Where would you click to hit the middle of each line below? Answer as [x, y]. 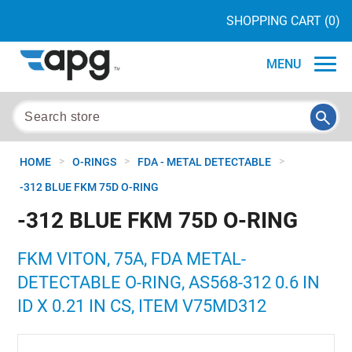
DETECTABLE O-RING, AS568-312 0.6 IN [169, 282]
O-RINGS [94, 162]
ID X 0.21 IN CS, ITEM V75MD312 [142, 306]
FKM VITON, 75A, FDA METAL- [132, 259]
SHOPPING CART [274, 21]
